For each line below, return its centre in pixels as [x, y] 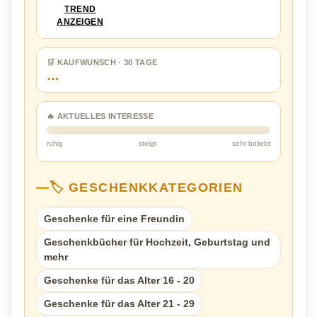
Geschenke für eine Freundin [114, 219]
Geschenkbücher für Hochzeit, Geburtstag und [157, 242]
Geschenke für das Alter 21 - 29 [119, 304]
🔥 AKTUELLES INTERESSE [100, 116]
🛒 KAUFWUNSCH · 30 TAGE [102, 63]
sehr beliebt [251, 144]
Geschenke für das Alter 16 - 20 [119, 281]
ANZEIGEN [80, 22]
